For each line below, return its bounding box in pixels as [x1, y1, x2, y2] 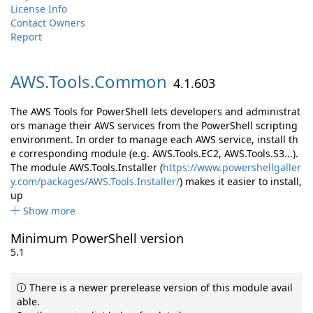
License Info [10, 2, 67, 15]
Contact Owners [10, 16, 85, 29]
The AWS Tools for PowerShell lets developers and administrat [10, 105, 300, 118]
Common [94, 70, 167, 93]
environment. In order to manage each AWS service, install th [10, 133, 298, 146]
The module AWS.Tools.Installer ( [10, 161, 163, 174]
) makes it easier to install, [180, 175, 302, 188]
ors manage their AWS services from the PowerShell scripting [10, 119, 298, 132]
